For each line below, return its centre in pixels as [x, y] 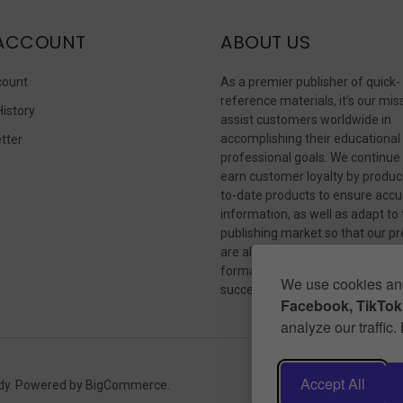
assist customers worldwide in [306, 119]
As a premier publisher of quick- [310, 81]
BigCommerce [126, 385]
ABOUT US [265, 42]
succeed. [246, 289]
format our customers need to [306, 270]
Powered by [50, 385]
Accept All [333, 384]
